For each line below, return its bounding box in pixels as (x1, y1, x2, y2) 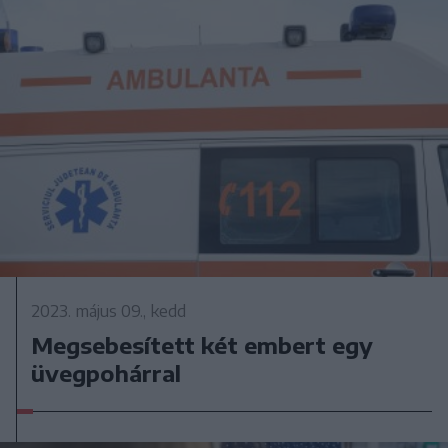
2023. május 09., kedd (31, 300, 187, 321)
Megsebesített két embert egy (31, 330, 374, 359)
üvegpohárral (31, 358, 182, 387)
